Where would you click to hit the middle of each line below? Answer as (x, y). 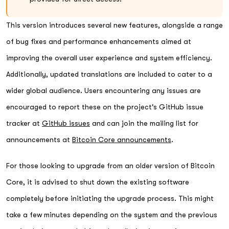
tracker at (24, 123)
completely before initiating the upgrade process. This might (110, 198)
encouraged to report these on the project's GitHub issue (105, 107)
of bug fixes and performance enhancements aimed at (99, 41)
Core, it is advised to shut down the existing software (98, 182)
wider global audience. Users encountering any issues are (104, 90)
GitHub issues (66, 123)
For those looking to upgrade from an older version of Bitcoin (110, 165)
